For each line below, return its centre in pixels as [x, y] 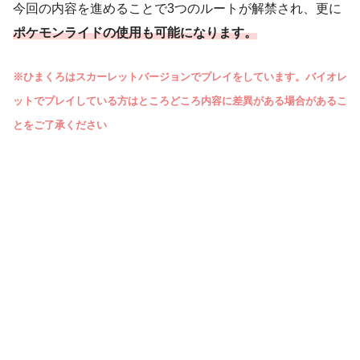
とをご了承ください [60, 125]
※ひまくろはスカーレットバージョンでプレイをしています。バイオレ [180, 76]
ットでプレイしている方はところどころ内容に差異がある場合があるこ [180, 100]
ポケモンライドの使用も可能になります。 [135, 32]
